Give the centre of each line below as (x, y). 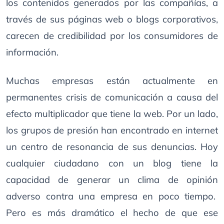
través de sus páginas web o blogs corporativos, (112, 19)
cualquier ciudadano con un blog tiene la (112, 163)
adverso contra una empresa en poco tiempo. (112, 196)
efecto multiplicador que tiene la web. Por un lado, (112, 114)
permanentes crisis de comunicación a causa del (112, 97)
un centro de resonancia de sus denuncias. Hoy (112, 147)
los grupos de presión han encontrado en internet (112, 130)
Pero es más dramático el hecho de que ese (112, 213)
